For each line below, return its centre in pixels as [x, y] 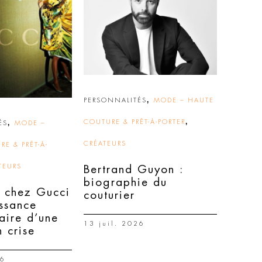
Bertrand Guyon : [134, 169]
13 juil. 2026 [114, 224]
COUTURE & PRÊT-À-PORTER [135, 122]
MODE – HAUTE [184, 100]
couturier [109, 195]
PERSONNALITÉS [115, 100]
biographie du [125, 182]
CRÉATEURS [105, 144]
